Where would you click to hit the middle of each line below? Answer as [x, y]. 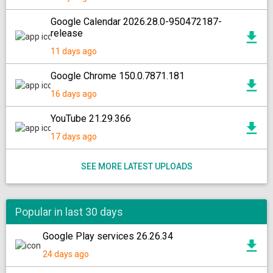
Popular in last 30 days [69, 212]
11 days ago [74, 51]
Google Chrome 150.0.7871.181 [118, 76]
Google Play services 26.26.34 [108, 236]
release [67, 33]
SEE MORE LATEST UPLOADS [136, 166]
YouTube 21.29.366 [91, 119]
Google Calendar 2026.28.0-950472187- [136, 22]
